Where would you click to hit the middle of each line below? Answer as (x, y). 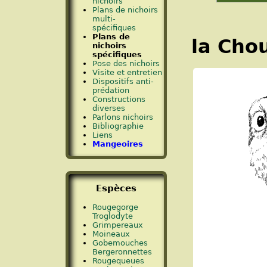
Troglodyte (113, 216)
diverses (109, 108)
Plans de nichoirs (125, 10)
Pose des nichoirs (126, 63)
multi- (104, 18)
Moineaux (111, 234)
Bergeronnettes (122, 252)
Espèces (116, 188)
